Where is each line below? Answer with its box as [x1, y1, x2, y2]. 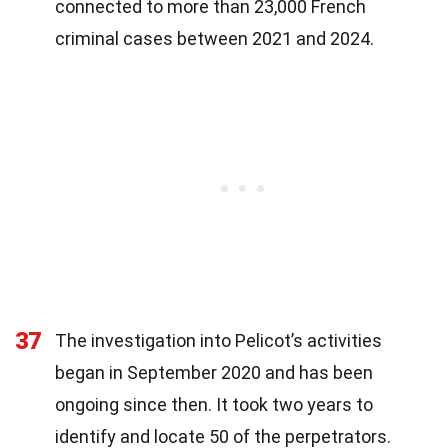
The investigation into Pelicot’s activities [55, 330, 382, 352]
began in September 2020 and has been [55, 362, 373, 384]
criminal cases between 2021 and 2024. [55, 28, 374, 50]
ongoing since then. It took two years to [55, 394, 373, 416]
